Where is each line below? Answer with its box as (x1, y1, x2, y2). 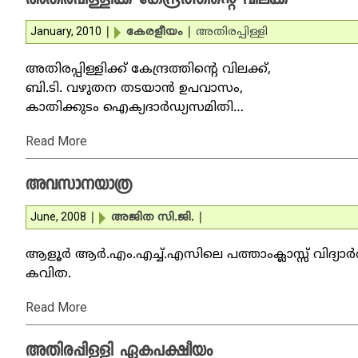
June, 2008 (30, 210, 86, 223)
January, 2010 (30, 25, 101, 38)
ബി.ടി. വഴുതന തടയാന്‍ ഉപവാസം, (26, 81, 243, 97)
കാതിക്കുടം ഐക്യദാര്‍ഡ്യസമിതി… (26, 100, 244, 116)
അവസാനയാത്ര (26, 174, 133, 198)
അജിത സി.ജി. (111, 211, 194, 225)
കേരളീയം (126, 26, 183, 39)
